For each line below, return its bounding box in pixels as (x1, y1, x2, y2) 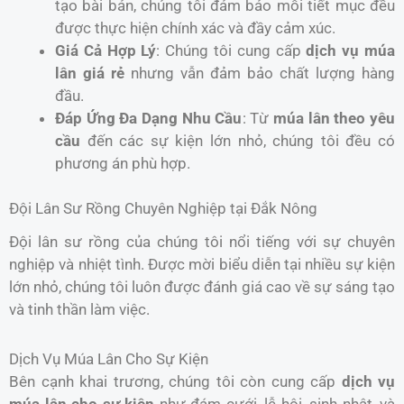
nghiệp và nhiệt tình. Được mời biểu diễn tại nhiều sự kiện (9, 255, 395, 274)
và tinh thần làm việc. (9, 300, 150, 319)
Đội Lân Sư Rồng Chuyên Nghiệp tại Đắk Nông (9, 199, 317, 218)
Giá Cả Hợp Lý (55, 41, 157, 60)
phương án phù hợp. (55, 153, 190, 172)
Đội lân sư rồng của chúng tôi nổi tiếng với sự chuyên (9, 233, 395, 252)
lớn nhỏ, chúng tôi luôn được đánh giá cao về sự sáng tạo (9, 278, 395, 297)
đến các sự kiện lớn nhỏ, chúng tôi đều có (80, 131, 395, 150)
